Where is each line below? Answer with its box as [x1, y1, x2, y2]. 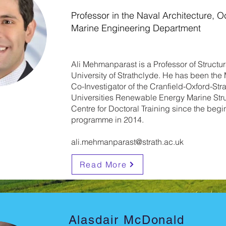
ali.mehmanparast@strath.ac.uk [71, 137, 184, 147]
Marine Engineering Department [71, 22, 201, 34]
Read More [79, 159, 127, 169]
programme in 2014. [71, 115, 144, 125]
